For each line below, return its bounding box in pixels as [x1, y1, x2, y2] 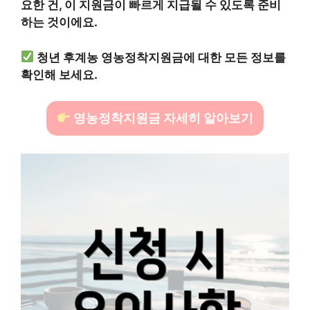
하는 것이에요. [21, 15, 98, 30]
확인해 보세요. [21, 67, 98, 82]
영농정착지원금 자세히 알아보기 [71, 111, 254, 126]
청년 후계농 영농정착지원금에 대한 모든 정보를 [37, 50, 286, 64]
